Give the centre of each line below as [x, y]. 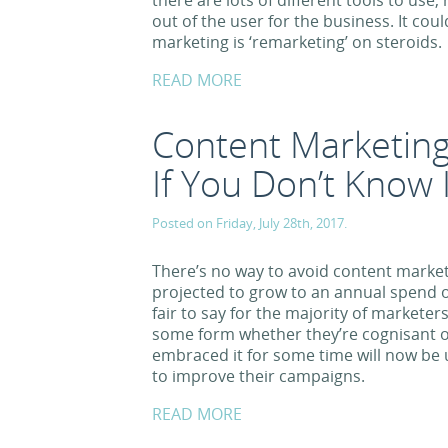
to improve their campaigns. [258, 376]
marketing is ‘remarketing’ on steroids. [297, 42]
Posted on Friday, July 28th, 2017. [249, 223]
